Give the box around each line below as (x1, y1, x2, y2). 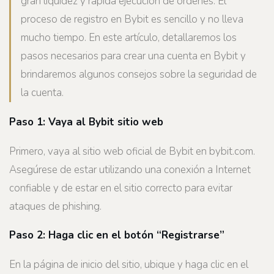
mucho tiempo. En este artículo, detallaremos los (21, 31, 237, 45)
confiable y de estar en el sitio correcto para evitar (9, 180, 232, 195)
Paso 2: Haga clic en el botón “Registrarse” (9, 228, 224, 243)
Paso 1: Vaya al (9, 114, 89, 129)
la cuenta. (21, 86, 64, 100)
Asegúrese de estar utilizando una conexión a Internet (9, 162, 251, 177)
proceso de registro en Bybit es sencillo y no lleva (21, 12, 243, 27)
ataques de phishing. (9, 199, 102, 213)
